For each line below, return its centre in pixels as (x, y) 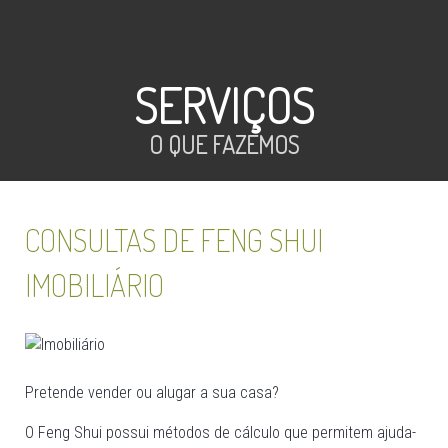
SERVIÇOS (224, 105)
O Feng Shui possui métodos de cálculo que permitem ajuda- (220, 432)
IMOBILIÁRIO (94, 285)
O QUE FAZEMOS (224, 144)
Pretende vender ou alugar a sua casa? (152, 392)
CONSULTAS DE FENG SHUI (174, 240)
